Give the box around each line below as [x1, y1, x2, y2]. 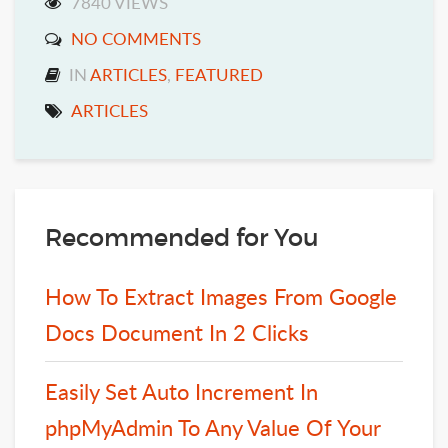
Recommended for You [45, 223, 319, 253]
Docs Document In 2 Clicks [45, 317, 309, 348]
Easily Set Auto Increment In [45, 376, 318, 407]
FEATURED [175, 63, 263, 87]
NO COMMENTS [71, 27, 201, 51]
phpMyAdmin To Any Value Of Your [45, 412, 381, 443]
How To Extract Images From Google [45, 281, 397, 312]
